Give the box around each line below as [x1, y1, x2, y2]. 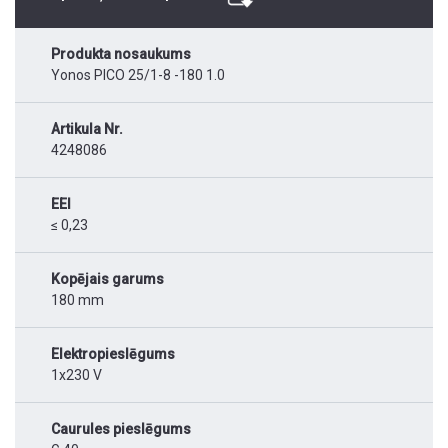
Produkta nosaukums [51, 46, 191, 63]
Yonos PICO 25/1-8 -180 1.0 [51, 67, 225, 84]
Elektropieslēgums [51, 346, 175, 363]
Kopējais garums [51, 271, 164, 288]
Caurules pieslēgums [51, 421, 191, 438]
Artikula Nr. [51, 121, 123, 138]
